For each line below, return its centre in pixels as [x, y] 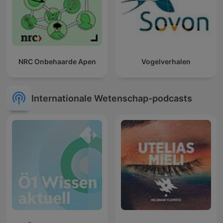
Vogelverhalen [166, 62]
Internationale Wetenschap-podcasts [112, 98]
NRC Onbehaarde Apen [57, 62]
